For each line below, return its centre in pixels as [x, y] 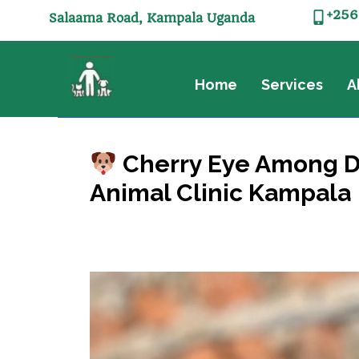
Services [292, 84]
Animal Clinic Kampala [220, 192]
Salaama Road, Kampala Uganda [151, 18]
